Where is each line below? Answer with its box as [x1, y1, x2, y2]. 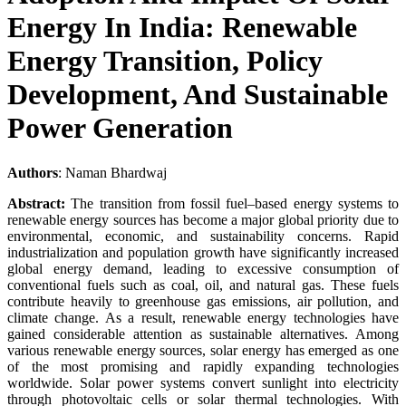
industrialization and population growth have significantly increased [7, 244, 399, 260]
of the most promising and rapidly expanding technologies [7, 358, 399, 374]
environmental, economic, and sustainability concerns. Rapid [7, 227, 399, 244]
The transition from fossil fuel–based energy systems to [65, 195, 399, 211]
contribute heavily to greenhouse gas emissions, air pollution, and [7, 293, 399, 309]
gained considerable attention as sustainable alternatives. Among [7, 325, 399, 342]
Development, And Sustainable [7, 78, 388, 111]
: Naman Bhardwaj [58, 164, 167, 180]
